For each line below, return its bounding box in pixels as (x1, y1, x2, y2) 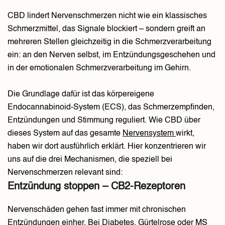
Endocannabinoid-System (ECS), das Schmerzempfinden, (8, 103, 214, 112)
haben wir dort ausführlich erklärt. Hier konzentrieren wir (8, 143, 206, 151)
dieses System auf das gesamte (8, 130, 123, 138)
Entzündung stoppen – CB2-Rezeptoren (8, 182, 185, 192)
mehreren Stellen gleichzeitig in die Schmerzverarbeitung (8, 38, 211, 47)
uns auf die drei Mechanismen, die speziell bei (8, 156, 172, 164)
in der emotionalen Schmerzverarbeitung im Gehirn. (8, 64, 191, 73)
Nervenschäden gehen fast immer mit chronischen (8, 206, 186, 214)
